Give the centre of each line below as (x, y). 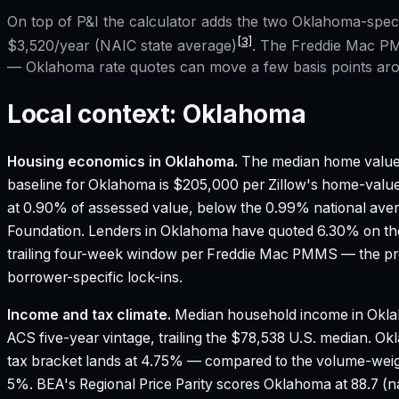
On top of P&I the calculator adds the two (150, 22)
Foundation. (46, 231)
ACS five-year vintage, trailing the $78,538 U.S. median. (191, 338)
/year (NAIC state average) (146, 46)
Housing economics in (86, 161)
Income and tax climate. (89, 314)
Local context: (95, 114)
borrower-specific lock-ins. (95, 277)
